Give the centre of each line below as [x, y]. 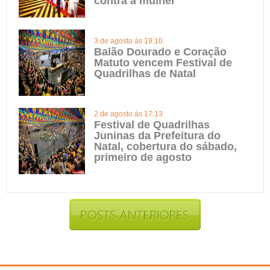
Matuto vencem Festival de [163, 63]
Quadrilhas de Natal [145, 74]
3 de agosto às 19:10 [128, 41]
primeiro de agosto [143, 157]
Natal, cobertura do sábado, [165, 146]
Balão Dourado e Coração [160, 52]
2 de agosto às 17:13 [128, 114]
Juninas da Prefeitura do [157, 136]
